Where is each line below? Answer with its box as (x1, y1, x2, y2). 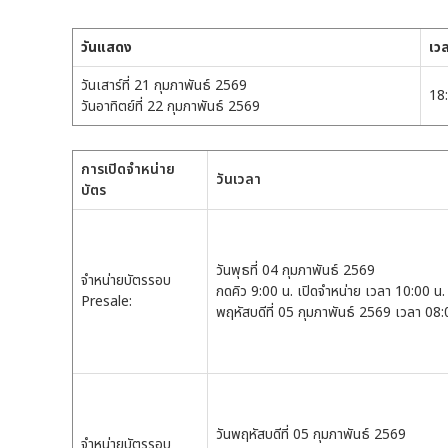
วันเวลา (216, 169, 261, 191)
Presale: (81, 291, 132, 313)
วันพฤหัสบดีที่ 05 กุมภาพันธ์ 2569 (216, 424, 414, 446)
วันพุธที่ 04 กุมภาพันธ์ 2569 (216, 260, 379, 282)
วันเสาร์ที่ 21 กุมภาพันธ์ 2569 (81, 75, 247, 97)
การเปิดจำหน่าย (81, 159, 175, 181)
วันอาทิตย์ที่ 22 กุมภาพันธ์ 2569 (81, 96, 260, 118)
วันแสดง (81, 37, 132, 59)
